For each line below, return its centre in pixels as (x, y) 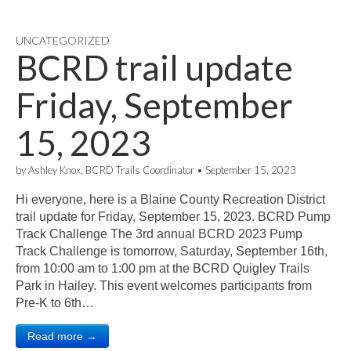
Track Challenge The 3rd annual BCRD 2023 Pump (159, 234)
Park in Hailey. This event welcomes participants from (164, 286)
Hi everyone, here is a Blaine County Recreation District (170, 199)
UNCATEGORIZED (63, 40)
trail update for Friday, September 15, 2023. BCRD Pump (173, 217)
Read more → (62, 336)
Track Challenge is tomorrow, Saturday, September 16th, (172, 251)
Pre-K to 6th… (55, 303)
